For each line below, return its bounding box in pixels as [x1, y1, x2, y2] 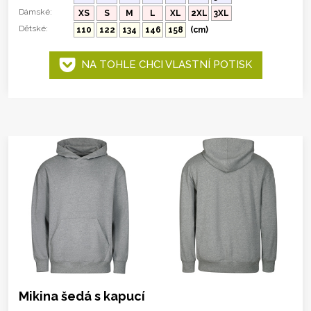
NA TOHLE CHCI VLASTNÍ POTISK [75, 58, 252, 71]
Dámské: [19, 6, 52, 17]
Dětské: [19, 23, 48, 33]
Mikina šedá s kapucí [19, 288, 145, 303]
